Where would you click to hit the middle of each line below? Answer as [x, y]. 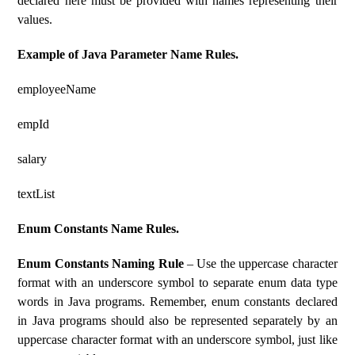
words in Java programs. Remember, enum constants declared [177, 302]
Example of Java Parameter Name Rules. [128, 54]
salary [32, 159]
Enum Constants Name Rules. [99, 229]
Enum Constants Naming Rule [101, 263]
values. [35, 19]
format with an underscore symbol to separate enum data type [177, 282]
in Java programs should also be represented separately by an [177, 321]
